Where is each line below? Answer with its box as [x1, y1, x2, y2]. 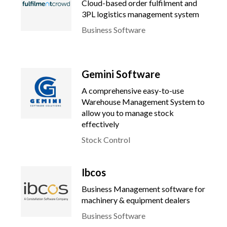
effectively [82, 119, 119, 129]
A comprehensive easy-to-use [82, 86, 184, 95]
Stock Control [82, 135, 130, 144]
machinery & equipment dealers [82, 195, 190, 205]
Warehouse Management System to [82, 97, 205, 106]
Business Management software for [82, 184, 205, 194]
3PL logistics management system [82, 9, 199, 19]
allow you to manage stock [82, 108, 174, 118]
